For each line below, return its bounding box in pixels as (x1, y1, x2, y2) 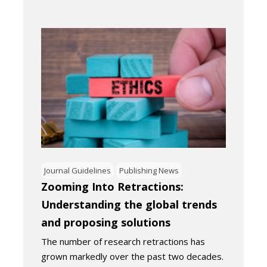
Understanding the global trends (41, 197, 217, 212)
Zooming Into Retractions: (41, 179, 184, 194)
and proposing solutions (41, 215, 170, 229)
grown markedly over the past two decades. (41, 250, 223, 262)
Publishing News (119, 164, 179, 176)
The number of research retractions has (41, 235, 205, 247)
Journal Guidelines (44, 164, 111, 176)
